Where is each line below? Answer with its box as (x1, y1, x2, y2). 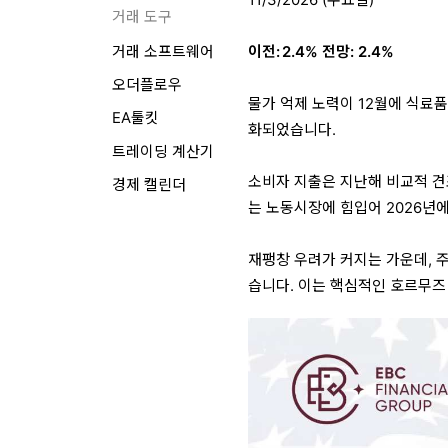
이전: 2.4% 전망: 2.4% (248, 42, 395, 61)
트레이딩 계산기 (111, 142, 214, 161)
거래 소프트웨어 (111, 43, 214, 62)
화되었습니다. (248, 120, 337, 139)
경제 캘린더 (111, 175, 186, 194)
